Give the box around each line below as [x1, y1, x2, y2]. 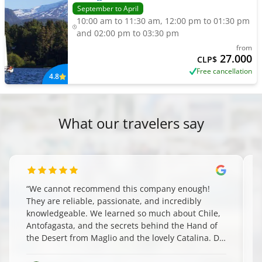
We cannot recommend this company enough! [29, 183, 210, 194]
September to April [77, 4, 139, 13]
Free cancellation [196, 66, 252, 76]
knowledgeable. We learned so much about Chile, [26, 208, 220, 219]
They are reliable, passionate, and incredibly [26, 195, 201, 206]
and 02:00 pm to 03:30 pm [77, 27, 180, 39]
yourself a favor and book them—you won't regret [26, 244, 220, 256]
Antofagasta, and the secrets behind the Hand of [26, 220, 218, 231]
